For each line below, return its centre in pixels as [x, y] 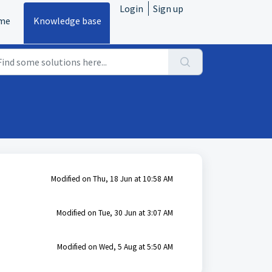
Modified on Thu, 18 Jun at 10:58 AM [112, 179]
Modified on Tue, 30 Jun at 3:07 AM [114, 213]
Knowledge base [67, 21]
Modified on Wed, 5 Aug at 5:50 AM [115, 247]
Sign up [168, 8]
